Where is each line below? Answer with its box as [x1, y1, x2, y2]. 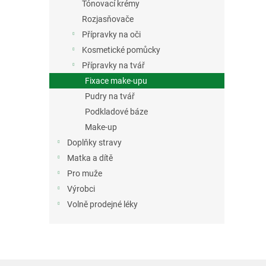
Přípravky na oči [82, 30, 141, 40]
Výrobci [67, 184, 95, 194]
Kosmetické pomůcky [82, 45, 160, 55]
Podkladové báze [85, 107, 148, 117]
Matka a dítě [67, 153, 113, 163]
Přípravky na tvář [82, 61, 145, 71]
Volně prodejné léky [67, 199, 138, 210]
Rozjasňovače [82, 14, 134, 24]
